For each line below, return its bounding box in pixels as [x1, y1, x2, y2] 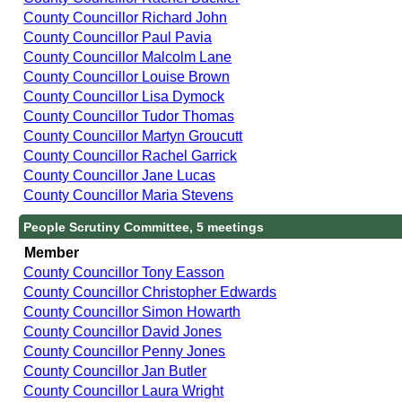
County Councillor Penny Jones [23, 343, 226, 359]
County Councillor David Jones [23, 323, 223, 339]
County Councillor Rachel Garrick [23, 147, 238, 163]
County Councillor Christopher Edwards [23, 284, 277, 300]
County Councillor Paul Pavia [23, 29, 213, 45]
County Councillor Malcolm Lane [23, 48, 232, 65]
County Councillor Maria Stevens [23, 187, 234, 203]
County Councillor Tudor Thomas [23, 108, 235, 124]
